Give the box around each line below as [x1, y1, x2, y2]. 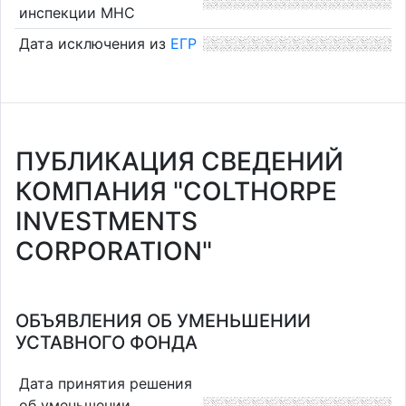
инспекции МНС [18, 3, 135, 22]
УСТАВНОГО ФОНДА [15, 332, 198, 353]
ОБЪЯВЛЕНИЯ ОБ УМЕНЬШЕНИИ [15, 310, 311, 332]
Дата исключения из [18, 34, 170, 53]
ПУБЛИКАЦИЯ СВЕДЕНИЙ [15, 146, 343, 177]
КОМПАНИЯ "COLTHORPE [15, 176, 337, 207]
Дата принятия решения [18, 373, 192, 392]
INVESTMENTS [15, 206, 198, 237]
